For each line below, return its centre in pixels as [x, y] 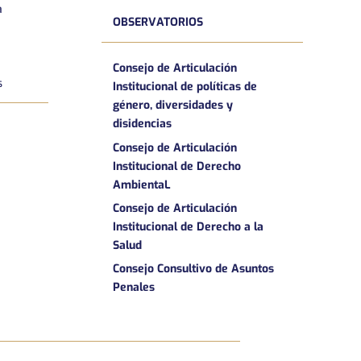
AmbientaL [141, 185]
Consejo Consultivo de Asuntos [193, 269]
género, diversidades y [172, 106]
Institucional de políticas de [185, 87]
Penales [133, 288]
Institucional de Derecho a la [188, 226]
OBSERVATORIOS [158, 22]
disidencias [142, 124]
